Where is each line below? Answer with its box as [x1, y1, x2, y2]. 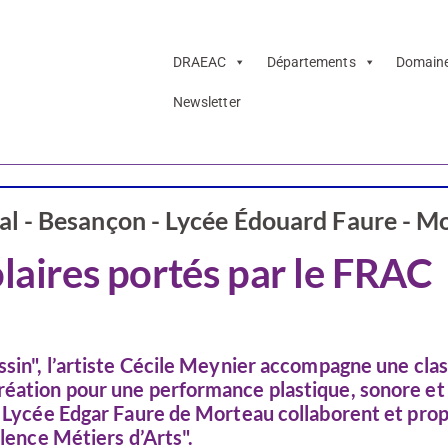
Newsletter [172, 94, 241, 111]
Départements [266, 54, 356, 71]
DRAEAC [172, 54, 227, 71]
